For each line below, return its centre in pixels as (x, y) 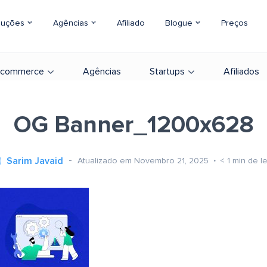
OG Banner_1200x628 (133, 125)
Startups (167, 72)
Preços (235, 23)
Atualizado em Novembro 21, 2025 (144, 161)
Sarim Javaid (35, 161)
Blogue (180, 23)
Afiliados (241, 72)
